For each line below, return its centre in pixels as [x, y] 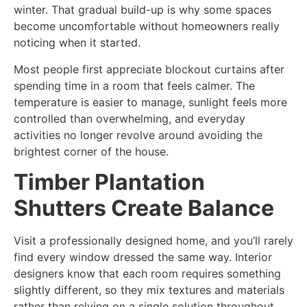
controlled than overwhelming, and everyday [130, 118]
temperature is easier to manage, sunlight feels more [150, 102]
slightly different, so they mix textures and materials [149, 290]
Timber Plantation [109, 182]
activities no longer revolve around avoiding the [138, 135]
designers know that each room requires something [147, 274]
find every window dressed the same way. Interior [143, 257]
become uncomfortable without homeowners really [147, 26]
